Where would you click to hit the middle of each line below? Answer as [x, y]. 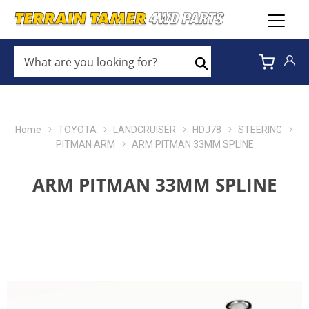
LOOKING [36, 86]
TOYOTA [77, 130]
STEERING [260, 130]
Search [217, 75]
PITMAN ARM [85, 144]
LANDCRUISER [144, 130]
